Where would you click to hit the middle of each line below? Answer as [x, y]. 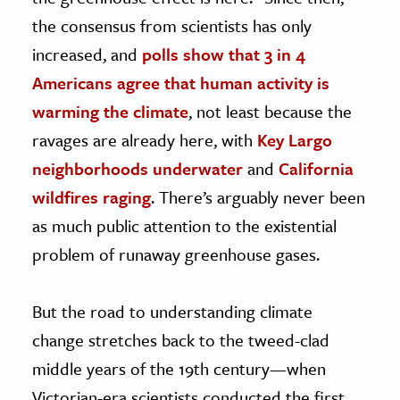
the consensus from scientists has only [172, 25]
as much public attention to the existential [184, 225]
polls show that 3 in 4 [224, 54]
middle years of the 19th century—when [179, 368]
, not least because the [270, 111]
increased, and [87, 54]
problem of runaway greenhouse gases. [176, 254]
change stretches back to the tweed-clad [181, 339]
